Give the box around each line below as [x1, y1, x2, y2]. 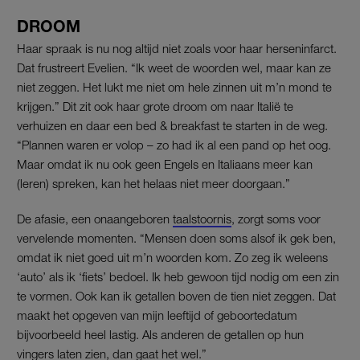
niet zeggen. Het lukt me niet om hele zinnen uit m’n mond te [17, 79, 332, 94]
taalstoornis [173, 211, 231, 226]
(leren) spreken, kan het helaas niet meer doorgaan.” [17, 175, 290, 190]
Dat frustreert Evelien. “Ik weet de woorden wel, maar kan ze [17, 59, 331, 75]
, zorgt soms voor [231, 211, 321, 226]
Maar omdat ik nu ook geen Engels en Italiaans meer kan [17, 156, 313, 171]
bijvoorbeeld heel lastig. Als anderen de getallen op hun [17, 326, 304, 342]
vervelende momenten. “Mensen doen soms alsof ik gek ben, [17, 230, 336, 245]
